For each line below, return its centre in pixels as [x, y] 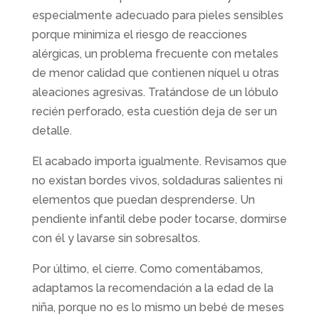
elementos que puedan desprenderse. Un [143, 199]
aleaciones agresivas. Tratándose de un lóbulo [155, 92]
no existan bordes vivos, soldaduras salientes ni [157, 180]
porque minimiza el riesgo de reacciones [139, 34]
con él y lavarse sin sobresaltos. [116, 238]
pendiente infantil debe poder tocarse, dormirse [159, 219]
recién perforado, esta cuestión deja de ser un [154, 111]
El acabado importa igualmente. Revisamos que [159, 161]
